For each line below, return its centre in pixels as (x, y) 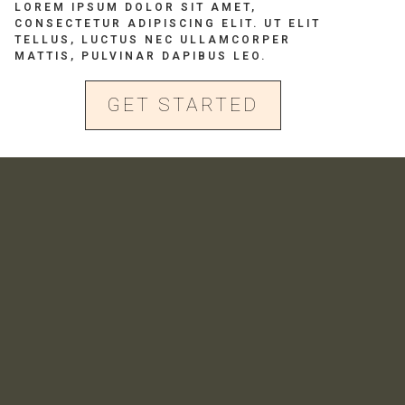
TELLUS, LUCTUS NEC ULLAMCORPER (152, 40)
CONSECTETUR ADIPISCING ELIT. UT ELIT (167, 24)
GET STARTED (184, 105)
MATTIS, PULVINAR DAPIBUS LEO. (140, 57)
